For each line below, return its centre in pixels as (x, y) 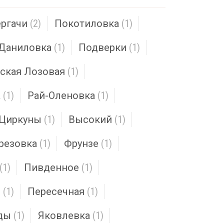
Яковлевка (64, 215)
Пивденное (51, 167)
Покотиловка (87, 23)
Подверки (102, 47)
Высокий (90, 119)
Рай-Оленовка (61, 95)
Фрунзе (81, 143)
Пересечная (56, 191)
